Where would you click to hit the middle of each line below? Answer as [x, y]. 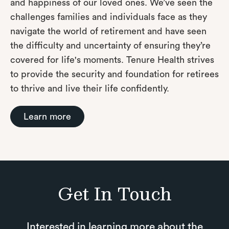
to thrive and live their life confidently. [90, 89]
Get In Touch [114, 193]
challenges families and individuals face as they [109, 17]
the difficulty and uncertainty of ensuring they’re [110, 46]
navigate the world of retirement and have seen [108, 31]
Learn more [47, 117]
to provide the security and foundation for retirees [114, 74]
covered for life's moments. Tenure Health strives [112, 60]
